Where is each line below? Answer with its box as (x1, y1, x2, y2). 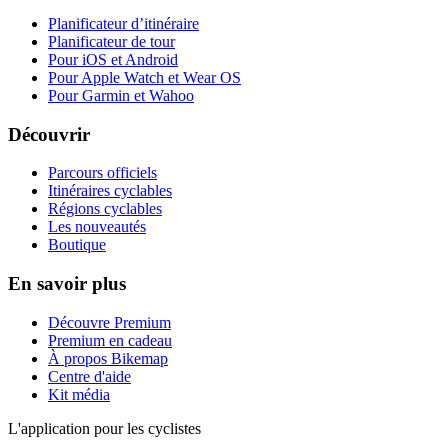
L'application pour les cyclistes (8, 419, 201, 437)
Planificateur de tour (48, 32, 175, 50)
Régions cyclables (48, 200, 162, 218)
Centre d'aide (48, 367, 131, 385)
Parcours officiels (48, 164, 157, 182)
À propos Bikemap (48, 349, 168, 367)
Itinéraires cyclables (48, 182, 172, 200)
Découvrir (8, 123, 90, 145)
